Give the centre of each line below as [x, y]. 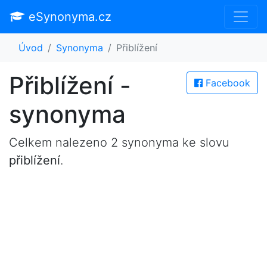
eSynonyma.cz [68, 17]
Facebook [226, 83]
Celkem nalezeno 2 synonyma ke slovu [119, 142]
